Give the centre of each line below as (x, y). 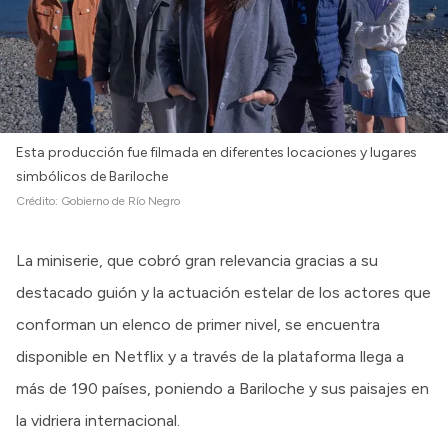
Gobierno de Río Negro (120, 201)
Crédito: (38, 201)
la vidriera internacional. (98, 421)
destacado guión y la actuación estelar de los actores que (223, 293)
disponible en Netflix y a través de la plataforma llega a (210, 357)
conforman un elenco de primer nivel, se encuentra (198, 325)
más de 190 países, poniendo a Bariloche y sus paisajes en (222, 389)
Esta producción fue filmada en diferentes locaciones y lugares (216, 153)
